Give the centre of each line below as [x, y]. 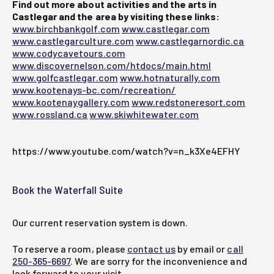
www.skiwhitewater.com [144, 114]
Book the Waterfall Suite [68, 190]
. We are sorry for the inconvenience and [159, 261]
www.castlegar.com [166, 29]
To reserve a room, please [70, 249]
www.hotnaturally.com [170, 78]
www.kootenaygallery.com [71, 102]
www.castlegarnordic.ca [190, 41]
